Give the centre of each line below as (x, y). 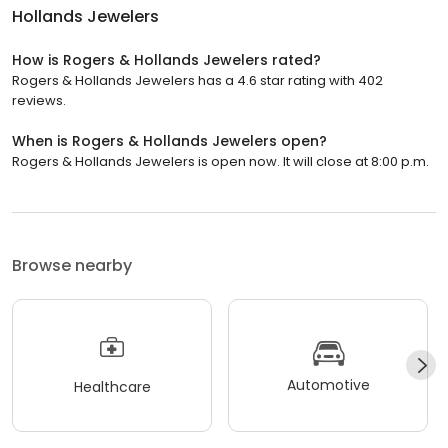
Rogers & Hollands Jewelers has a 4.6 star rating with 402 (197, 80)
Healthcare (112, 387)
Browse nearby (72, 265)
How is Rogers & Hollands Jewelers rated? (166, 59)
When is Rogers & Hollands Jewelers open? (169, 140)
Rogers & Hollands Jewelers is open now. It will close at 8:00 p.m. (220, 161)
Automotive (328, 385)
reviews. (39, 100)
